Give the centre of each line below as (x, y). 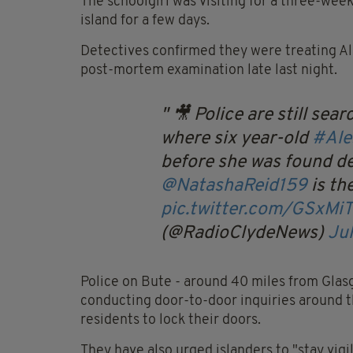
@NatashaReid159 (234, 187)
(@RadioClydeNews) (244, 234)
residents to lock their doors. (171, 321)
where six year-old (236, 139)
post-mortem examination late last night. (209, 71)
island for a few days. (145, 21)
